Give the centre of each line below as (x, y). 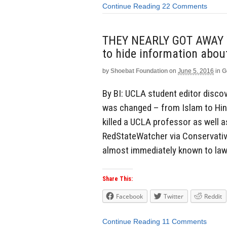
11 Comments (184, 222)
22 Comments (185, 6)
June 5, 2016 (196, 71)
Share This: (118, 179)
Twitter (174, 197)
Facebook (129, 197)
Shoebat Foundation (139, 71)
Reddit (213, 197)
